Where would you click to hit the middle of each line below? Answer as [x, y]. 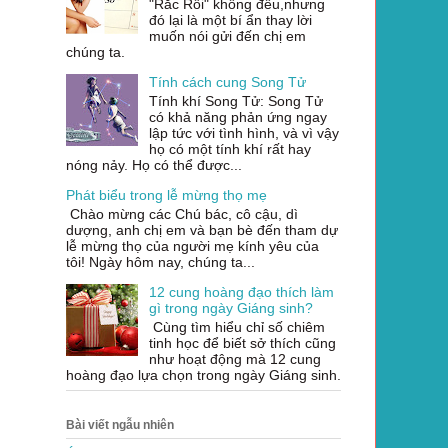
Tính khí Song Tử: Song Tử [235, 101]
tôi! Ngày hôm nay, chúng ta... [160, 261]
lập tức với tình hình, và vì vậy [243, 133]
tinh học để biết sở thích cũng [242, 342]
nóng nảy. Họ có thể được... [154, 165]
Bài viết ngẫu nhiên [120, 424]
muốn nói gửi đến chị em [227, 36]
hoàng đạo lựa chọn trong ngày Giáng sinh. [203, 374]
